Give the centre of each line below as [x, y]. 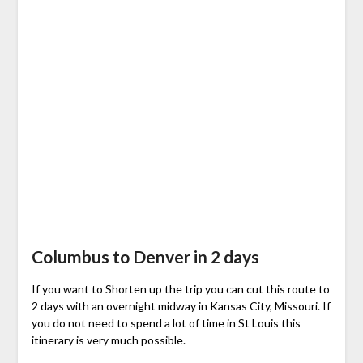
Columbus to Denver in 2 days [145, 257]
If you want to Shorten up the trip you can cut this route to [180, 289]
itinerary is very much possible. [108, 340]
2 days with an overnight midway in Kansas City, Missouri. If [181, 306]
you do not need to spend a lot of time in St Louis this [166, 323]
